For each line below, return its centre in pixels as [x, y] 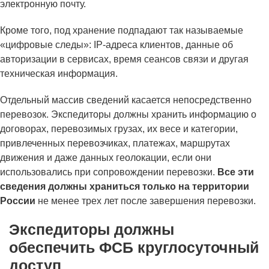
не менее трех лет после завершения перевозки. [146, 201]
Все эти [236, 172]
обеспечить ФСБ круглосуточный [134, 248]
